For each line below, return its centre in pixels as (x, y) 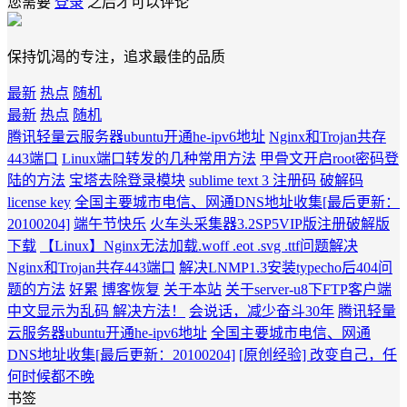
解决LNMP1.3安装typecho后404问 (286, 268)
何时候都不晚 (51, 377)
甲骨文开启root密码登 (329, 159)
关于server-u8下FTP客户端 (308, 290)
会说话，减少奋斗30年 (262, 312)
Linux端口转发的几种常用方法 (159, 159)
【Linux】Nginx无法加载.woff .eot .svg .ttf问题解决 (199, 246)
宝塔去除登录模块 (127, 181)
